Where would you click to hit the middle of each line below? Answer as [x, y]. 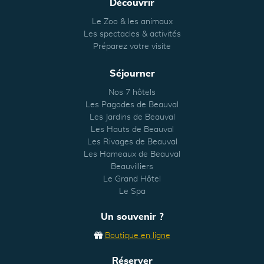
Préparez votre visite [132, 47]
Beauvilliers [132, 167]
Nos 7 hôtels [132, 93]
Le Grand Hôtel [132, 179]
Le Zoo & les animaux [132, 22]
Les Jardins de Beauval [132, 118]
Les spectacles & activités [132, 34]
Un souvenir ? [132, 217]
